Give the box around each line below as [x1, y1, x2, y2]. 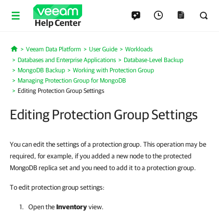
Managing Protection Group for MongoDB [18, 77, 126, 84]
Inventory [56, 203, 87, 211]
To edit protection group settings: [10, 183, 105, 191]
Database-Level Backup [124, 56, 183, 64]
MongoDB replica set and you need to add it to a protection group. [10, 164, 196, 172]
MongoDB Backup [18, 66, 65, 74]
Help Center [34, 18, 81, 28]
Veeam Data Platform [25, 45, 81, 53]
